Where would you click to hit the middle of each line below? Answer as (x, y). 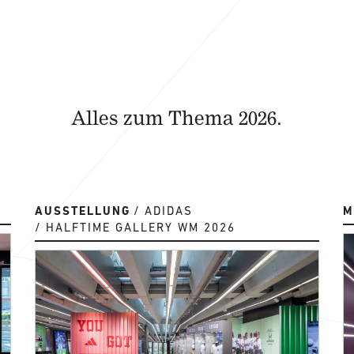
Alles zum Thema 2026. (177, 117)
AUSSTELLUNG (82, 211)
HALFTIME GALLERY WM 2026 (140, 227)
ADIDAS (168, 211)
